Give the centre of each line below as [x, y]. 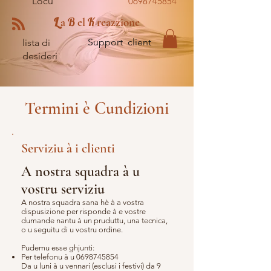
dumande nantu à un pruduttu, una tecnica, [94, 220]
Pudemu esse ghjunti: [58, 248]
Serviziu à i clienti [68, 148]
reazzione [117, 22]
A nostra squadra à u [80, 171]
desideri [40, 56]
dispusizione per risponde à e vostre [83, 211]
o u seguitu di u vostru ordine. [72, 230]
